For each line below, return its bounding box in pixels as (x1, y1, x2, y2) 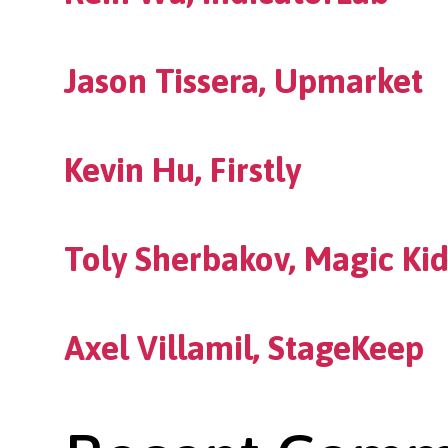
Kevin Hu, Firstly (64, 151, 301, 190)
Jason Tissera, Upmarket (64, 62, 423, 101)
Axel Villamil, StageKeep (64, 329, 424, 368)
